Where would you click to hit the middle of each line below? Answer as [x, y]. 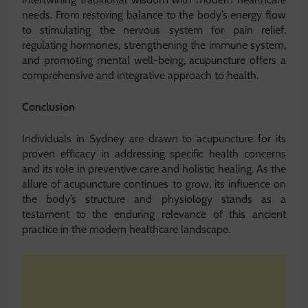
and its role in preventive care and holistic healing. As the [154, 169]
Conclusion [48, 107]
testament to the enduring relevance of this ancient [154, 214]
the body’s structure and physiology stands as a [154, 199]
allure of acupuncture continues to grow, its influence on [154, 184]
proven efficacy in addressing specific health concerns [154, 154]
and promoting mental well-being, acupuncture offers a [154, 60]
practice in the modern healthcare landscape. [126, 230]
